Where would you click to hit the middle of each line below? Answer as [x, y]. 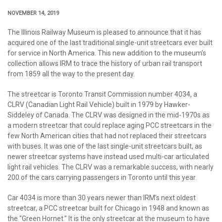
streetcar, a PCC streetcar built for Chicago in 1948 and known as [108, 208]
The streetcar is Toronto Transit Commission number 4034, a [102, 94]
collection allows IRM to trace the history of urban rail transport [105, 63]
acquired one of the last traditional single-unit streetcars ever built [110, 43]
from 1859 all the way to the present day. [71, 74]
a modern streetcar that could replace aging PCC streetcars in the [110, 125]
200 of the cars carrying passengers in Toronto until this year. [102, 177]
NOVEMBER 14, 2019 [33, 13]
